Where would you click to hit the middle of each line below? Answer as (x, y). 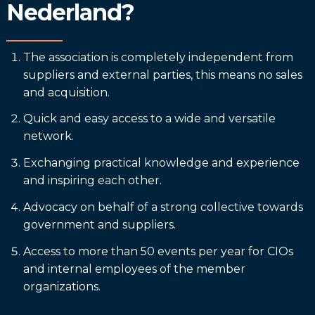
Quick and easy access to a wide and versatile (149, 119)
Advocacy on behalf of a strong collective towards (163, 207)
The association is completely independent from (158, 57)
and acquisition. (67, 92)
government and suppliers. (99, 225)
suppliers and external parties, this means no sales (162, 75)
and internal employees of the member (134, 269)
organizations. (63, 286)
